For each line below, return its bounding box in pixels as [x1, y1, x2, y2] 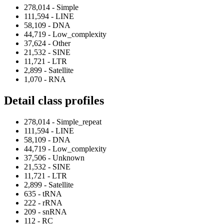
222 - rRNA [24, 198, 62, 207]
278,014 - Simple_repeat [24, 117, 101, 126]
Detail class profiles [4, 94, 104, 107]
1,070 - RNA [24, 75, 66, 84]
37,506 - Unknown [24, 153, 84, 162]
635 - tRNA [24, 189, 62, 198]
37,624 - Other [24, 39, 70, 48]
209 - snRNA [24, 207, 67, 216]
